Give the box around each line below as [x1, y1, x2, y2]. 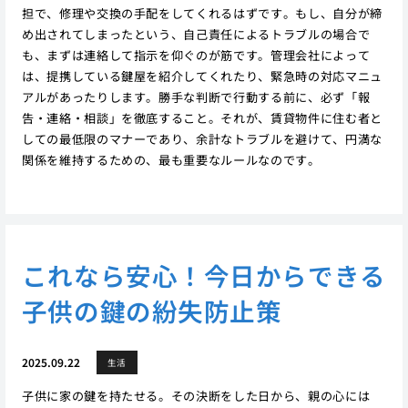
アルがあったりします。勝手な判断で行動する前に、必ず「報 [21, 88, 371, 107]
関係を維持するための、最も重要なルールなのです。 [21, 151, 321, 169]
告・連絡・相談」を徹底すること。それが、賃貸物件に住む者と [21, 109, 382, 127]
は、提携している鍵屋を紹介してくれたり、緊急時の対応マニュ [21, 67, 382, 86]
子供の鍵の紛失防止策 [21, 291, 282, 329]
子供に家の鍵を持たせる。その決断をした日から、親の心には [21, 386, 371, 404]
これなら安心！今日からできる [21, 256, 386, 293]
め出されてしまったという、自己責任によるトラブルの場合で [21, 25, 371, 44]
